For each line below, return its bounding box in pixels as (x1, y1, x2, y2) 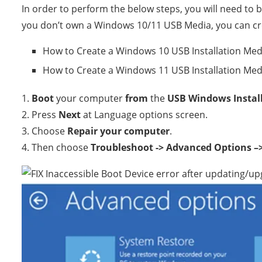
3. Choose (22, 124, 67, 137)
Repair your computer (67, 124, 170, 137)
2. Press (22, 108, 58, 121)
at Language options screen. (81, 108, 208, 121)
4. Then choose (22, 140, 91, 154)
